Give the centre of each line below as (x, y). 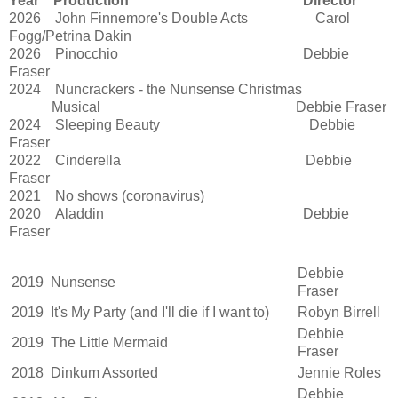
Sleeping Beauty (100, 124)
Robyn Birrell (339, 312)
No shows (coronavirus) (126, 195)
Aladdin (78, 213)
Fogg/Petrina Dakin (70, 36)
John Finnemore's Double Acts (144, 18)
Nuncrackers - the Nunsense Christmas (171, 89)
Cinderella (86, 160)
